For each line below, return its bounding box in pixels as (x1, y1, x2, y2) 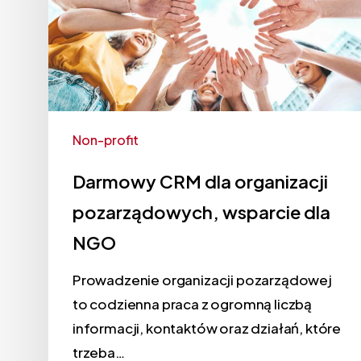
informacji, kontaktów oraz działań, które (73, 318, 342, 337)
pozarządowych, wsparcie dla (73, 200, 330, 223)
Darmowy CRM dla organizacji (73, 169, 328, 193)
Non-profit (73, 131, 139, 148)
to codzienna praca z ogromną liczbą (73, 294, 313, 313)
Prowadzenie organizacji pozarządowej (73, 270, 332, 288)
